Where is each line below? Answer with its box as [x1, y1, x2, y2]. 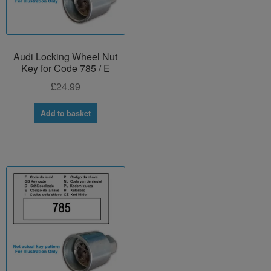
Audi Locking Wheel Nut [13, 49, 118, 64]
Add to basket [40, 108, 91, 119]
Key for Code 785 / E [21, 60, 110, 75]
